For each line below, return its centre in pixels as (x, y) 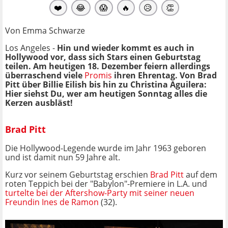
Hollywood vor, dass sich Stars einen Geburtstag (103, 57)
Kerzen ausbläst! (39, 103)
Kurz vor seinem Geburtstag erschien (78, 174)
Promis (98, 75)
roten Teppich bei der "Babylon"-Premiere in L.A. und (106, 183)
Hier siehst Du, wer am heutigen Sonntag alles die (106, 93)
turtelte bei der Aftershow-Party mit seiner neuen (100, 193)
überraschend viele (45, 75)
